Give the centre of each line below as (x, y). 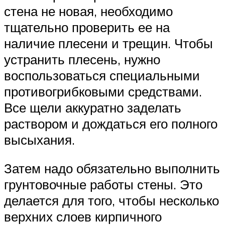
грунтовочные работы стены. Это (103, 185)
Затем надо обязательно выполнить (112, 168)
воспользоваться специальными (102, 75)
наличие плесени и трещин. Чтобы (108, 43)
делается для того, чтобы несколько (111, 201)
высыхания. (39, 139)
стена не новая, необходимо (88, 11)
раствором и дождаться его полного (111, 123)
